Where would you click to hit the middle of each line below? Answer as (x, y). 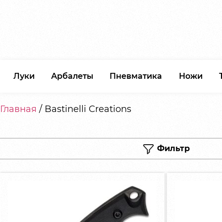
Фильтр (172, 148)
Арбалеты (72, 76)
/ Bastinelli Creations (84, 109)
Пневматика (136, 76)
